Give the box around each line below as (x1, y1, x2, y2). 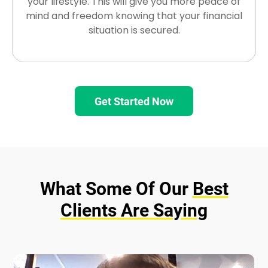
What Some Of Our (39, 178, 193, 200)
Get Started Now (95, 95, 173, 108)
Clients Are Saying (60, 200, 208, 221)
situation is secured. (88, 23, 180, 38)
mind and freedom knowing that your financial (26, 9, 242, 23)
